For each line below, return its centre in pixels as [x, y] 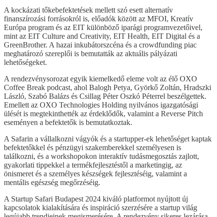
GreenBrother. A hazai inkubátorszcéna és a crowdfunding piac [100, 45]
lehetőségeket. [25, 62]
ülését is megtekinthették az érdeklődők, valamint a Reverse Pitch [103, 113]
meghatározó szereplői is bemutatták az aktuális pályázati [91, 53]
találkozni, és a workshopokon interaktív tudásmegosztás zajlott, [101, 156]
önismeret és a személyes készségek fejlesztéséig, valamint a [95, 173]
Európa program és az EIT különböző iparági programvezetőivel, [103, 27]
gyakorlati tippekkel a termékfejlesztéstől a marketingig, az [93, 165]
